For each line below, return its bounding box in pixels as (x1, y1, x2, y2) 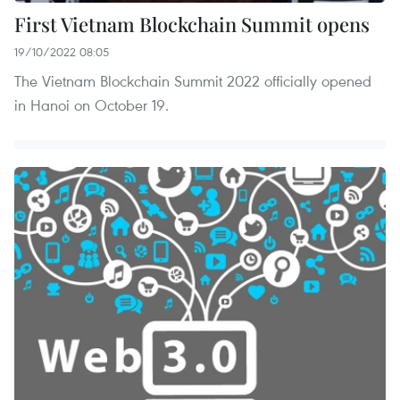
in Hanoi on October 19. (14, 95, 169, 116)
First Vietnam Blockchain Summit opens (14, 11, 370, 38)
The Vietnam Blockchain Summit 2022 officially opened (14, 71, 371, 92)
